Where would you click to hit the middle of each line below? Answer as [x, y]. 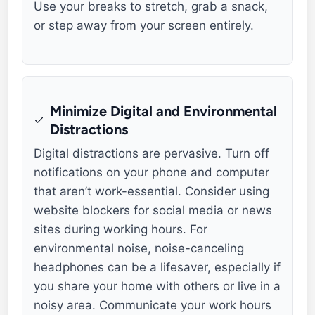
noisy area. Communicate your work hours [153, 306]
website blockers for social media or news [153, 211]
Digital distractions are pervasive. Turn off [152, 154]
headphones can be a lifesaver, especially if [157, 268]
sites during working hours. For [121, 230]
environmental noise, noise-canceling [139, 249]
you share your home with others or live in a [157, 287]
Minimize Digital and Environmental [164, 111]
